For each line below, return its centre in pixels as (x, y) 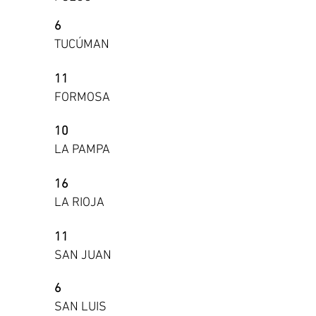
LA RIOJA (79, 203)
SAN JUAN (83, 256)
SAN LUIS (80, 307)
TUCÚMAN (82, 45)
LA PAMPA (82, 150)
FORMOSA (82, 98)
